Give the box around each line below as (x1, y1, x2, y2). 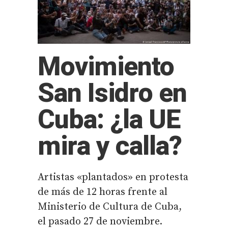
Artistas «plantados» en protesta (38, 171, 188, 184)
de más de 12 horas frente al (38, 186, 167, 198)
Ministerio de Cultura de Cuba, (38, 201, 182, 213)
